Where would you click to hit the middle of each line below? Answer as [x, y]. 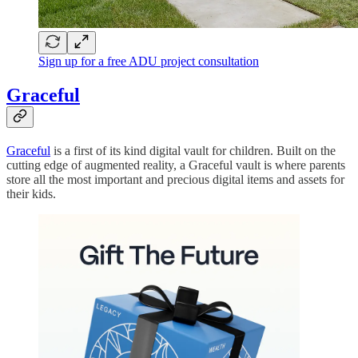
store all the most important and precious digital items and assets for [175, 180]
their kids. [31, 194]
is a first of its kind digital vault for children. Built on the [193, 151]
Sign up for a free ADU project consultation [149, 62]
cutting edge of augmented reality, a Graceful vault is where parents [176, 165]
